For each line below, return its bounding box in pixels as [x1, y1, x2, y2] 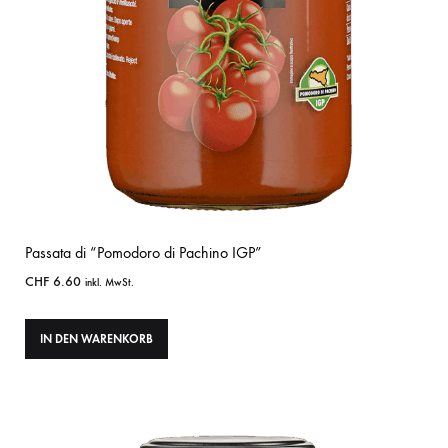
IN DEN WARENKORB [40, 332, 153, 347]
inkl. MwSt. [85, 276, 134, 290]
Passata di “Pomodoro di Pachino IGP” [25, 243, 262, 263]
